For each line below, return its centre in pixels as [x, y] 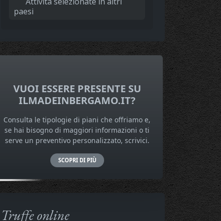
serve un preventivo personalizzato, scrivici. [77, 141]
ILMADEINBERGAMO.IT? [77, 101]
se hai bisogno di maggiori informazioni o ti [77, 130]
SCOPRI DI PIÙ [77, 160]
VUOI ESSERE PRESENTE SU [77, 89]
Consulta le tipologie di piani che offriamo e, [77, 120]
